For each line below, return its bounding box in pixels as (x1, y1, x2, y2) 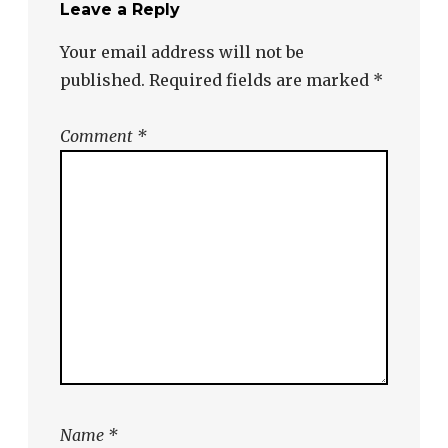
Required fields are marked (149, 70, 373, 91)
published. (60, 70, 145, 91)
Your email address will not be (60, 42, 304, 63)
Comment (60, 126, 137, 147)
